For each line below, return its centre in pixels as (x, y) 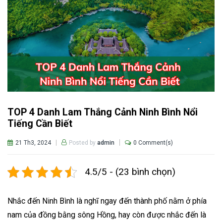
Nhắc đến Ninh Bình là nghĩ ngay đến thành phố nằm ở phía (107, 201)
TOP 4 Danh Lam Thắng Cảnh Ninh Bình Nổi (103, 112)
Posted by (83, 143)
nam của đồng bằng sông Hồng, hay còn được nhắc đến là (107, 215)
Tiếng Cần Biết (40, 124)
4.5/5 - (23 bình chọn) (130, 172)
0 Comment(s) (153, 142)
